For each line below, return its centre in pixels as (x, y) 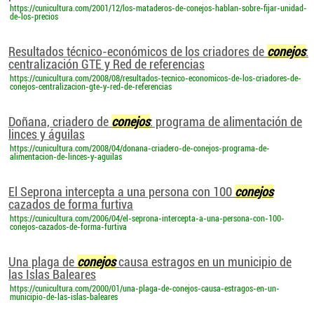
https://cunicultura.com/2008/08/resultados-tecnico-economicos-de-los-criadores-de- (156, 78)
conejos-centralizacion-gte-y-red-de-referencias (91, 87)
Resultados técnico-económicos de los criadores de (138, 52)
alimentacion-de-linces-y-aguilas (66, 157)
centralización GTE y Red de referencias (107, 64)
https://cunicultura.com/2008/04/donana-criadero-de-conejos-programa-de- (140, 149)
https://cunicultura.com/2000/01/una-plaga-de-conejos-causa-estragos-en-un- (145, 289)
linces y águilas (47, 134)
